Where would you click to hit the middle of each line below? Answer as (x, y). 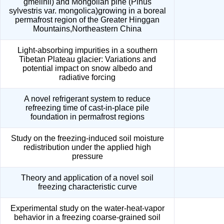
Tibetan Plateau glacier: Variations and (87, 59)
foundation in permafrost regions (87, 117)
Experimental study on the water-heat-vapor (87, 208)
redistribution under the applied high (87, 147)
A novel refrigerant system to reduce (87, 99)
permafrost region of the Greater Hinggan (87, 20)
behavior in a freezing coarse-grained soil (87, 217)
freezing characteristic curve (87, 187)
